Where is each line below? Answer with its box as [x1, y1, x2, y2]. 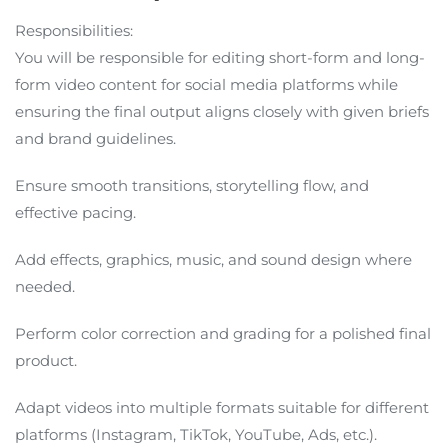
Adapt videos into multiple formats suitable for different [15, 398, 429, 418]
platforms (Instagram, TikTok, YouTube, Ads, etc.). [15, 425, 377, 445]
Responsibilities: [15, 21, 133, 41]
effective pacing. [15, 203, 136, 223]
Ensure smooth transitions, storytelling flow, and [15, 176, 369, 196]
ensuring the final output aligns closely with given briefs [15, 102, 429, 122]
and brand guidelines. [15, 129, 176, 149]
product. [15, 351, 77, 371]
